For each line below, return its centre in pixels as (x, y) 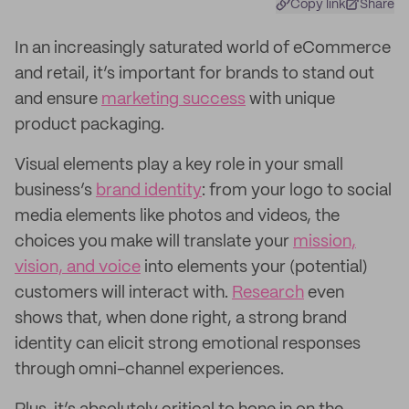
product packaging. (89, 125)
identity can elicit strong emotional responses (188, 344)
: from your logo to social (297, 191)
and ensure (58, 100)
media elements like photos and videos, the (177, 216)
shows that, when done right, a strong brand (181, 319)
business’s (55, 191)
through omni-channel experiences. (149, 370)
